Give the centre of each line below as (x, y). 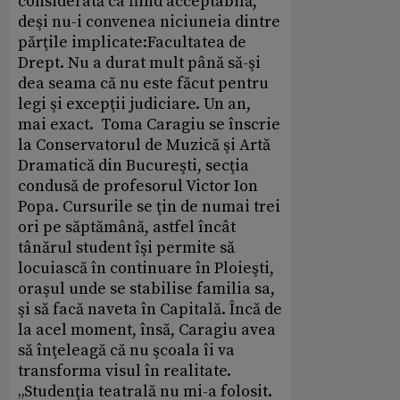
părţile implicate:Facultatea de (132, 42)
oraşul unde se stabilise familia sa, (146, 288)
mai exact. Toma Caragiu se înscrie (149, 124)
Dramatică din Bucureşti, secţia (133, 165)
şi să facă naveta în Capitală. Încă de (150, 309)
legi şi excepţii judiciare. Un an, (134, 104)
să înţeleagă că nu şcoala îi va (126, 350)
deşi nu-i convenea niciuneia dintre (149, 21)
